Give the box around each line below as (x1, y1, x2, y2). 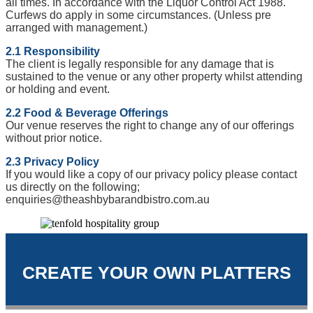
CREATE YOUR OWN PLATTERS (22, 262, 291, 282)
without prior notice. (6, 132, 102, 144)
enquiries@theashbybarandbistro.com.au (6, 194, 210, 205)
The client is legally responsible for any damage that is (6, 58, 274, 70)
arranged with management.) (6, 22, 147, 34)
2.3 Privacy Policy (6, 156, 99, 168)
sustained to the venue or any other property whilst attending (6, 71, 303, 82)
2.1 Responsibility (6, 45, 100, 57)
